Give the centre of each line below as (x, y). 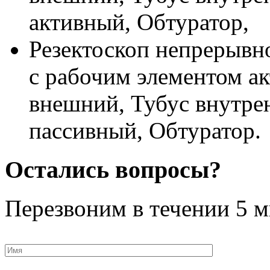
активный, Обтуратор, (139, 22)
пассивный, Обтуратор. (145, 130)
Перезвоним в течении (120, 209)
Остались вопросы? (113, 169)
